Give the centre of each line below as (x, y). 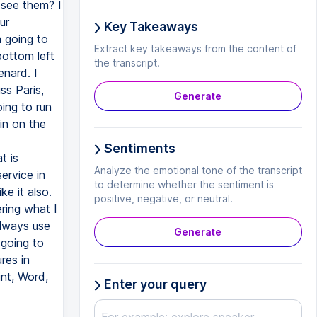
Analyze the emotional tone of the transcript (198, 170)
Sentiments (138, 148)
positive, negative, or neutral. (163, 198)
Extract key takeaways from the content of (195, 48)
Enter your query (154, 284)
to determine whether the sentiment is (184, 184)
